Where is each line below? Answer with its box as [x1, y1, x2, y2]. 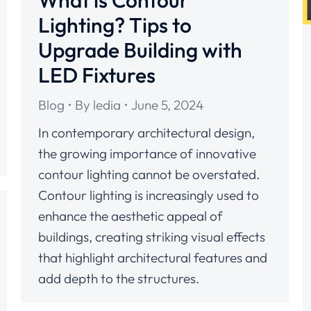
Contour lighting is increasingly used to [38, 187, 259, 203]
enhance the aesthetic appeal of [38, 208, 223, 224]
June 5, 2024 [131, 96, 203, 113]
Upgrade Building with [38, 37, 242, 63]
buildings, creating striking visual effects [38, 228, 265, 245]
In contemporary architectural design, [38, 124, 255, 141]
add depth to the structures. [38, 270, 199, 287]
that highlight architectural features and [38, 249, 267, 266]
